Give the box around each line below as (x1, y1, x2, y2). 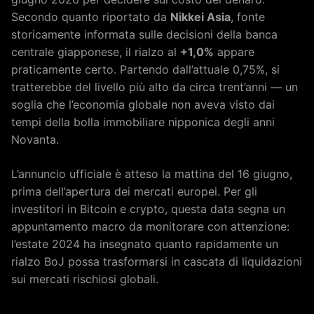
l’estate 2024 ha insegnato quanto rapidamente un (11, 236, 278, 251)
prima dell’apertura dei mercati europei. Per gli (11, 184, 257, 198)
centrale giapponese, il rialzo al (11, 44, 180, 59)
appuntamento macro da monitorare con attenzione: (11, 219, 289, 233)
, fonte (231, 9, 265, 24)
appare (214, 44, 254, 59)
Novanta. (11, 132, 59, 146)
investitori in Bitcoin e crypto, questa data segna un (11, 201, 285, 216)
